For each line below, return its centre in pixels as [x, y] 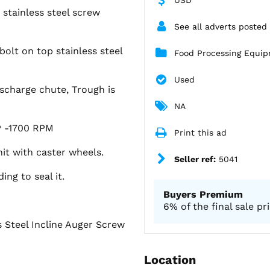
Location [170, 259]
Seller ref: [195, 159]
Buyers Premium [203, 194]
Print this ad [201, 132]
